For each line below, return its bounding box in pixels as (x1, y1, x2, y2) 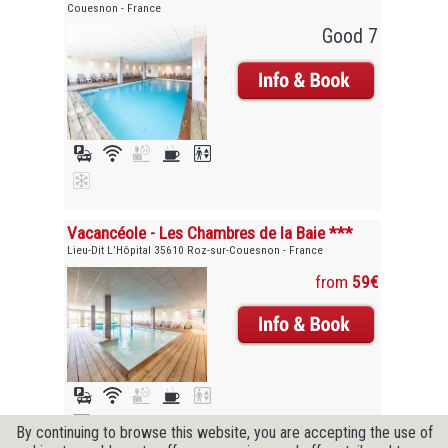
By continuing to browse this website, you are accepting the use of (15, 423, 433, 442)
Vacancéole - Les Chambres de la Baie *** (67, 223, 354, 244)
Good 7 (321, 24, 378, 48)
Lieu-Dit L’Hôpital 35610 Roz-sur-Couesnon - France (67, 243, 324, 258)
